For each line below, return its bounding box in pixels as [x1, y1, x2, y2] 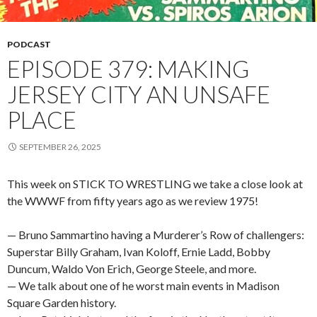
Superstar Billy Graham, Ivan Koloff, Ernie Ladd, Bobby [7, 244, 270, 258]
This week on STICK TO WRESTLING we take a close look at [7, 176, 303, 190]
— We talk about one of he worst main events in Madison [7, 278, 279, 292]
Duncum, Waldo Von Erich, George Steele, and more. [7, 261, 256, 275]
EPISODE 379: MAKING [7, 54, 249, 83]
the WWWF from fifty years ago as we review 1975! [7, 193, 258, 207]
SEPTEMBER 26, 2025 [19, 141, 101, 152]
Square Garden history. [7, 295, 116, 309]
